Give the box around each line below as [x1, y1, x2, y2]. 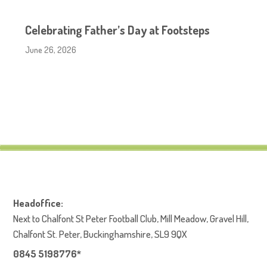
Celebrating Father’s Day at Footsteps [25, 22, 210, 38]
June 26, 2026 [25, 44, 77, 55]
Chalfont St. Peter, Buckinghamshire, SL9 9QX [13, 228, 188, 240]
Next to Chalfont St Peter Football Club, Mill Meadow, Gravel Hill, [13, 212, 249, 225]
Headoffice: [13, 197, 64, 209]
